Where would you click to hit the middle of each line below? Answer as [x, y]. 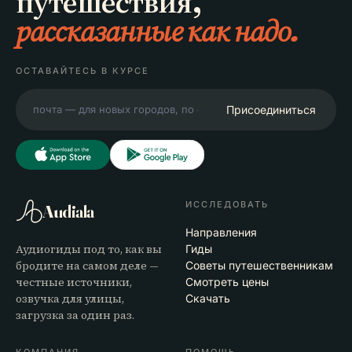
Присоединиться [271, 109]
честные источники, [74, 282]
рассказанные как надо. [158, 31]
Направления [221, 232]
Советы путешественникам [259, 265]
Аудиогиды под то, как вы [89, 249]
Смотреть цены [227, 281]
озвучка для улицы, [70, 298]
